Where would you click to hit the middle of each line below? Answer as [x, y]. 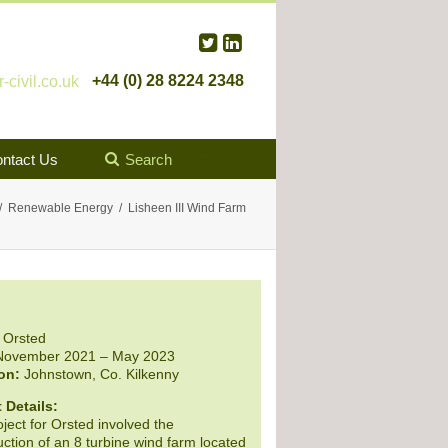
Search [148, 160]
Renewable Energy [60, 208]
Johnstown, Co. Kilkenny [99, 374]
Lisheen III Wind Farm [187, 208]
